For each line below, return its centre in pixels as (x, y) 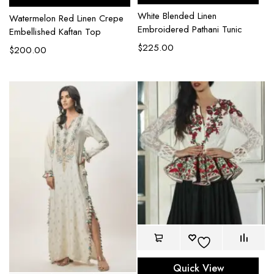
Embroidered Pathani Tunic (190, 30)
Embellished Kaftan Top (55, 32)
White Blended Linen (177, 16)
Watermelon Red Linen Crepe (66, 19)
